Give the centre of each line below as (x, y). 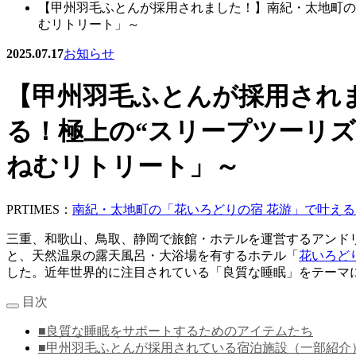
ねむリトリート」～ (123, 166)
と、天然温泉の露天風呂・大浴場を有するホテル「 (153, 255)
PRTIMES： (39, 209)
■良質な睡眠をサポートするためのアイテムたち (176, 331)
